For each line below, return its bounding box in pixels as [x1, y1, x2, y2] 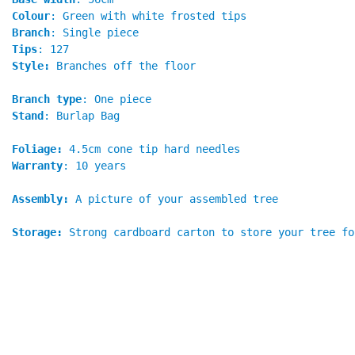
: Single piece [50, 25, 139, 39]
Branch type [12, 92, 82, 105]
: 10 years [63, 158, 126, 172]
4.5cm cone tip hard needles [63, 142, 240, 155]
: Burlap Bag [44, 109, 120, 122]
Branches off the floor [50, 59, 196, 72]
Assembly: [12, 192, 69, 205]
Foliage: [12, 142, 63, 155]
